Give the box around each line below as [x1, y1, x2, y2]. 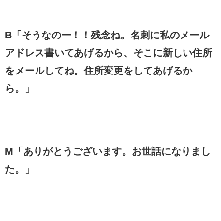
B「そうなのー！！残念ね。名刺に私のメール [5, 29, 209, 40]
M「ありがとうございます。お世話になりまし [5, 146, 211, 157]
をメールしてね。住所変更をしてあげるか [5, 65, 192, 76]
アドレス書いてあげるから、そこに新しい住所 [5, 47, 212, 58]
